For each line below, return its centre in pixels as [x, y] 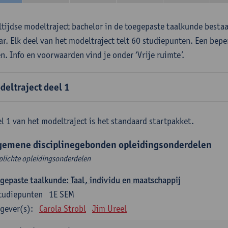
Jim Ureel [109, 208]
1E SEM [62, 194]
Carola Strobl [63, 208]
